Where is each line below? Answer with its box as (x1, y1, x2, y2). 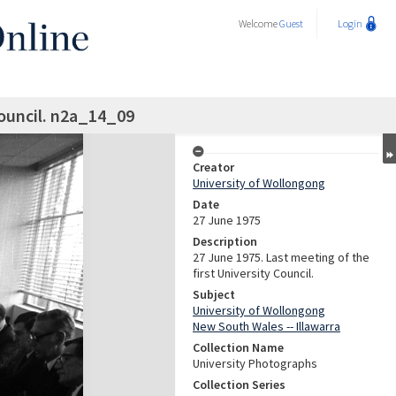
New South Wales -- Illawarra (193, 318, 340, 334)
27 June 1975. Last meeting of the (193, 249, 369, 265)
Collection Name (193, 339, 284, 355)
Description (193, 233, 257, 249)
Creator (193, 159, 234, 175)
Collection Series (193, 377, 286, 392)
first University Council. (193, 265, 314, 281)
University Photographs (193, 355, 317, 371)
